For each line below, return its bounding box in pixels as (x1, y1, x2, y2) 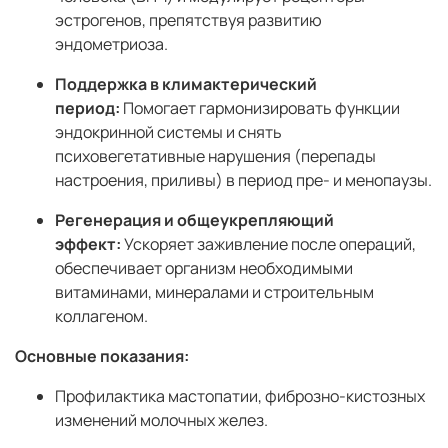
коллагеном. (55, 305, 148, 328)
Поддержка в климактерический (55, 73, 317, 96)
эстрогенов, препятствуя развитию (55, 9, 322, 32)
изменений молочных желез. (55, 409, 268, 432)
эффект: (55, 233, 121, 256)
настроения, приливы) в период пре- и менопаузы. (55, 169, 432, 192)
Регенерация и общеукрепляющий (55, 209, 334, 232)
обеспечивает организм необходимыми (55, 257, 353, 280)
